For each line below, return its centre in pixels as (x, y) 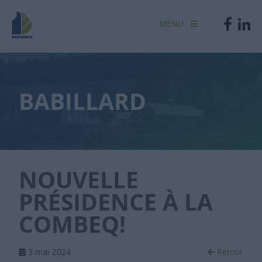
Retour (229, 252)
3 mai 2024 (48, 252)
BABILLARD (82, 101)
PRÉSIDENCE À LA (116, 202)
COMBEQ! (72, 224)
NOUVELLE (79, 180)
